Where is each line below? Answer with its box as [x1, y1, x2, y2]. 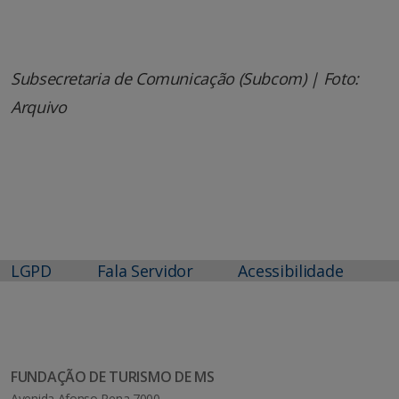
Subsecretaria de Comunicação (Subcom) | [11, 67, 323, 89]
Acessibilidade [238, 259, 344, 281]
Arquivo [11, 95, 67, 118]
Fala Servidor [96, 259, 193, 281]
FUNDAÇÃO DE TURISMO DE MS [11, 366, 215, 387]
